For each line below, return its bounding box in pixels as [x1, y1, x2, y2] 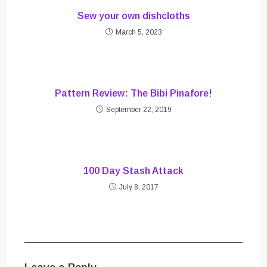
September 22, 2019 [105, 105, 172, 114]
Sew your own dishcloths [77, 11, 190, 21]
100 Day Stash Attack [83, 166, 184, 176]
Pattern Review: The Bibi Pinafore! [55, 88, 212, 99]
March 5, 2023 [115, 28, 162, 37]
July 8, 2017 [119, 183, 159, 192]
